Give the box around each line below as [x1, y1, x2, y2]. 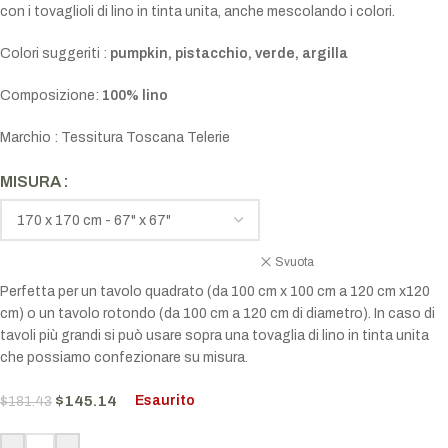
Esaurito [135, 393, 195, 409]
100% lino [102, 88, 168, 104]
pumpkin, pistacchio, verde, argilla [110, 46, 348, 62]
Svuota [275, 254, 314, 269]
